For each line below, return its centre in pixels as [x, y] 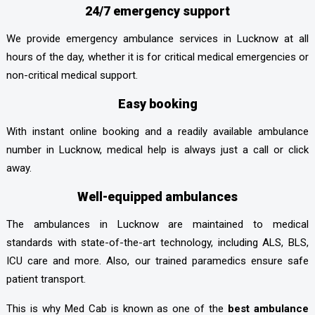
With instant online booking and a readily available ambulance [157, 131]
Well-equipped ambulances [157, 196]
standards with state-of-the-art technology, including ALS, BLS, [157, 242]
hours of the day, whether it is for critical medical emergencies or [157, 57]
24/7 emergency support [157, 11]
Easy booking [157, 103]
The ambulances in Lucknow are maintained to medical [157, 224]
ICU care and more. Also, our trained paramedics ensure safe [157, 261]
